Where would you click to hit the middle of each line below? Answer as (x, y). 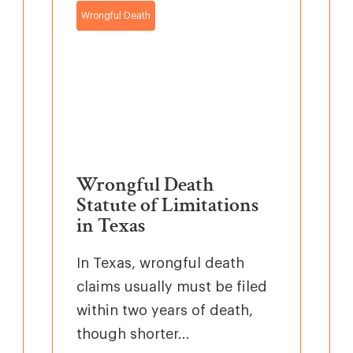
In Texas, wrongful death (160, 263)
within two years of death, (165, 310)
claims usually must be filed (172, 286)
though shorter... (133, 334)
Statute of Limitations (168, 204)
